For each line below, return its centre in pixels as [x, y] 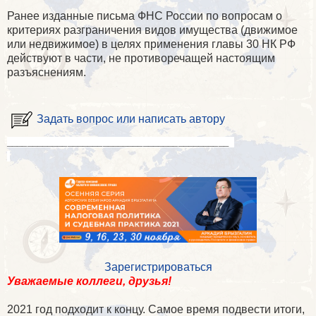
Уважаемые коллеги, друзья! [89, 281]
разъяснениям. [47, 73]
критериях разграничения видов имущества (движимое [152, 30]
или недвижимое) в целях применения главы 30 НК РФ [151, 44]
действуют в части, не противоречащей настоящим [141, 59]
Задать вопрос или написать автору [131, 119]
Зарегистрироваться [158, 267]
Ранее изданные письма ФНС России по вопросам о [145, 16]
